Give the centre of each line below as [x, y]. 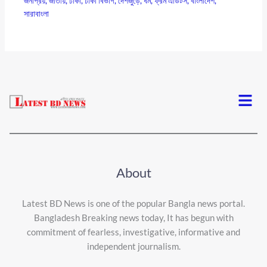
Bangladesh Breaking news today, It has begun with [133, 217]
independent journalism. [133, 246]
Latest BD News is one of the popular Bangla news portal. [133, 203]
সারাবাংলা [37, 13]
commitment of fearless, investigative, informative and [133, 232]
